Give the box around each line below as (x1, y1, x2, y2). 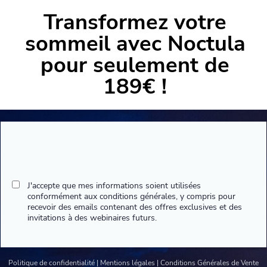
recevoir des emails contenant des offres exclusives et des (27, 201, 242, 213)
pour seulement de (41, 51, 229, 80)
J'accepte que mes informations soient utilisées (27, 180, 201, 191)
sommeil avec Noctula (24, 29, 246, 58)
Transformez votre (44, 8, 226, 37)
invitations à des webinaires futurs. (27, 212, 157, 223)
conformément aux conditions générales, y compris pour (27, 191, 235, 202)
